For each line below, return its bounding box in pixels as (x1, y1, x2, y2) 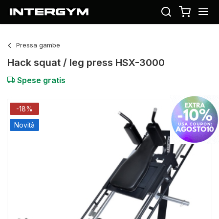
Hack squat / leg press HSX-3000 (7, 57, 165, 68)
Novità (14, 121, 35, 129)
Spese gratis (15, 75, 66, 85)
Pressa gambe (14, 41, 60, 49)
